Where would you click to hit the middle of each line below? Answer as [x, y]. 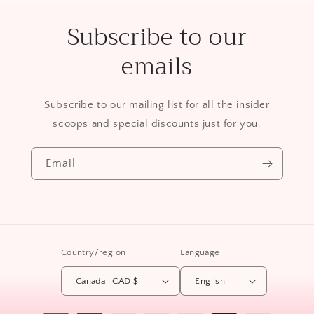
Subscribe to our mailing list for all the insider [157, 105]
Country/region [93, 253]
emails [157, 67]
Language [200, 253]
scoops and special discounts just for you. [157, 124]
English [210, 281]
